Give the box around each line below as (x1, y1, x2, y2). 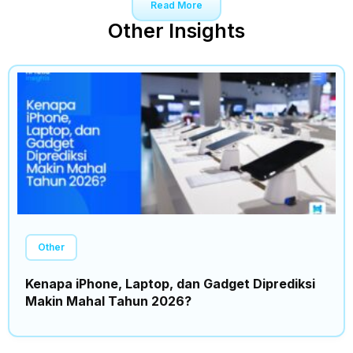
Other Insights (108, 18, 245, 43)
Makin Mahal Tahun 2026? (25, 292, 191, 309)
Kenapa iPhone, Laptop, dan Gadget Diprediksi (25, 275, 315, 292)
